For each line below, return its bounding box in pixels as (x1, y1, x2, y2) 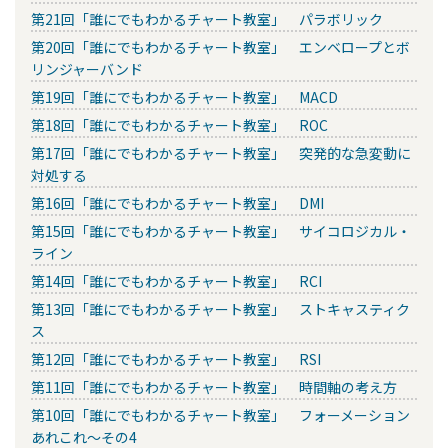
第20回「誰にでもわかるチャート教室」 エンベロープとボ (31, 36, 410, 57)
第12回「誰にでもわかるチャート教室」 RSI (31, 348, 321, 369)
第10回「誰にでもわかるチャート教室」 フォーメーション (31, 404, 410, 425)
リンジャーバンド (31, 58, 143, 79)
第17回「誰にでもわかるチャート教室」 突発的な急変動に (31, 142, 411, 163)
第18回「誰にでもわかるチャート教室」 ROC (31, 114, 328, 135)
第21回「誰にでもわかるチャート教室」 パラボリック (31, 8, 383, 29)
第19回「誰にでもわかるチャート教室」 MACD (31, 86, 338, 107)
